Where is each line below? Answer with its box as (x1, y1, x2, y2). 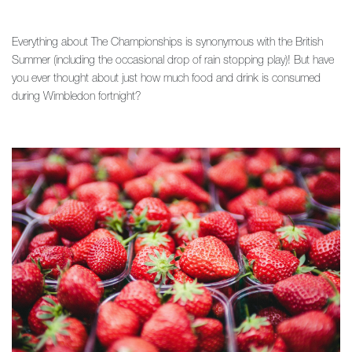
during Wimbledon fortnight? (12, 88, 141, 102)
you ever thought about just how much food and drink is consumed (12, 70, 321, 84)
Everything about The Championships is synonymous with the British (12, 34, 323, 48)
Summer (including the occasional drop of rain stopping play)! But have (12, 52, 334, 66)
